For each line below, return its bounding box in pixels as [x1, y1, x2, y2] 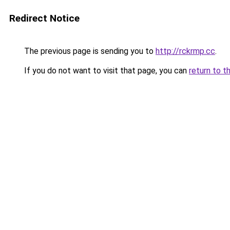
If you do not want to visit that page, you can [22, 66, 189, 75]
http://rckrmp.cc [156, 46, 215, 56]
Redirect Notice [9, 12, 80, 24]
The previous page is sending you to [22, 46, 156, 56]
